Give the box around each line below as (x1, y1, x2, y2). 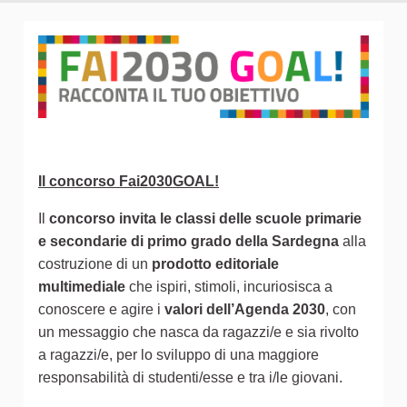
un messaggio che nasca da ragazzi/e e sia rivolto (38, 323, 359, 340)
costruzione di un (38, 255, 152, 272)
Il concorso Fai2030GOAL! (38, 173, 219, 189)
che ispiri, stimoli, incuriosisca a (125, 278, 333, 294)
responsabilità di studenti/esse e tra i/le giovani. (38, 369, 342, 385)
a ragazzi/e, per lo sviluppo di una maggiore (38, 346, 319, 362)
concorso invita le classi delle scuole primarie (45, 210, 362, 226)
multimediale (38, 278, 125, 294)
